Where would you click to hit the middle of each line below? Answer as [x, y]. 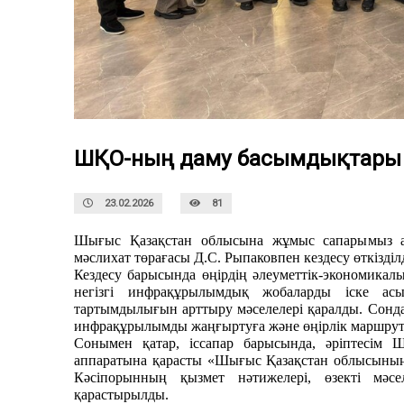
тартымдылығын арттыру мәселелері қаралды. [221, 309]
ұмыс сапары [325, 241]
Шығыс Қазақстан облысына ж [178, 241]
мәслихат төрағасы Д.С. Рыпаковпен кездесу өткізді [234, 258]
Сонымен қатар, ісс [140, 344]
